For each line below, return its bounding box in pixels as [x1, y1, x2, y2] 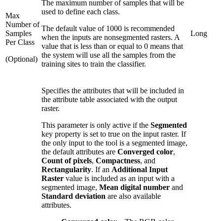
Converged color [117, 147, 173, 156]
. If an [91, 165, 111, 174]
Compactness [96, 156, 140, 165]
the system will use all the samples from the [41, 50, 176, 59]
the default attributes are [41, 147, 117, 156]
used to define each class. [41, 7, 120, 16]
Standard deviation [41, 191, 106, 200]
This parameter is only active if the [41, 120, 150, 129]
